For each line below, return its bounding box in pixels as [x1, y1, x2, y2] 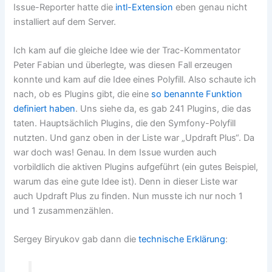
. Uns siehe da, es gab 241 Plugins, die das [75, 103, 252, 114]
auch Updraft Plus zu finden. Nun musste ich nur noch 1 [13, 190, 243, 202]
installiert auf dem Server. [13, 16, 117, 27]
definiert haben [13, 103, 76, 114]
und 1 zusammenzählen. [13, 205, 114, 216]
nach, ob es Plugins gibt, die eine [13, 88, 152, 100]
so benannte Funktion [151, 88, 243, 100]
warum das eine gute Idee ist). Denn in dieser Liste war [13, 175, 238, 187]
